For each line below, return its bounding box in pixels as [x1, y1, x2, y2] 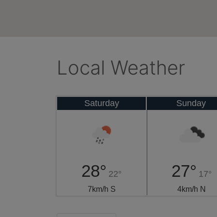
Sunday [176, 98, 206, 108]
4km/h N [177, 185, 206, 193]
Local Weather [57, 56, 185, 79]
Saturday [84, 98, 119, 108]
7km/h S [87, 185, 116, 193]
